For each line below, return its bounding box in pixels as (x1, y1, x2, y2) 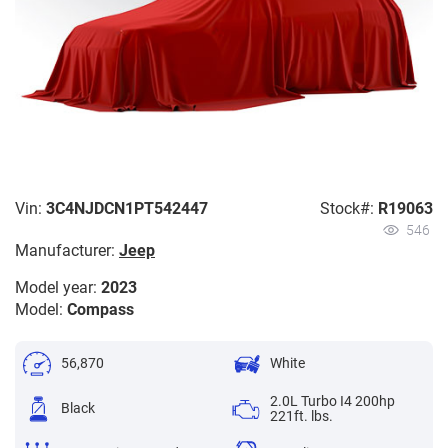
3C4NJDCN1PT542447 (46, 198, 208, 218)
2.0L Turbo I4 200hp (269, 392, 395, 409)
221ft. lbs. (269, 407, 333, 424)
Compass (67, 299, 134, 319)
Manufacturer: (15, 240, 115, 260)
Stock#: (320, 198, 374, 218)
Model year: (15, 277, 97, 297)
